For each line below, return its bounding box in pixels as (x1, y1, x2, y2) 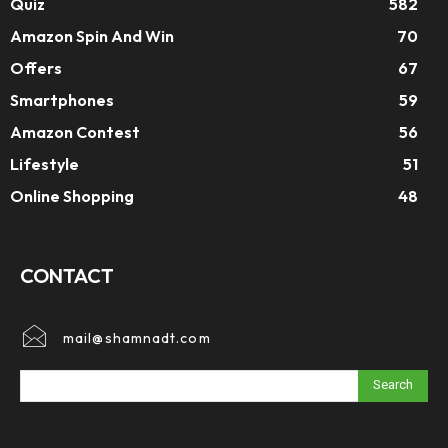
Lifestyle (10, 153, 79, 174)
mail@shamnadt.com (63, 328, 211, 347)
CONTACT (20, 262, 114, 288)
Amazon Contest (10, 121, 140, 142)
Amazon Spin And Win (10, 25, 174, 46)
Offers (10, 57, 62, 78)
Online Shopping (10, 185, 134, 206)
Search (373, 377, 413, 393)
